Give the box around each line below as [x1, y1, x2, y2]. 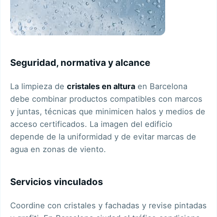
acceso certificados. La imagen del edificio [10, 119, 172, 129]
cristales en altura [67, 81, 135, 91]
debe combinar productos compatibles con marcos [10, 93, 202, 104]
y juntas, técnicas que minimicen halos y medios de [10, 106, 205, 116]
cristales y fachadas [64, 200, 139, 210]
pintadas [174, 200, 207, 210]
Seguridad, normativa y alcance [10, 57, 150, 69]
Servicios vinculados [10, 176, 103, 188]
